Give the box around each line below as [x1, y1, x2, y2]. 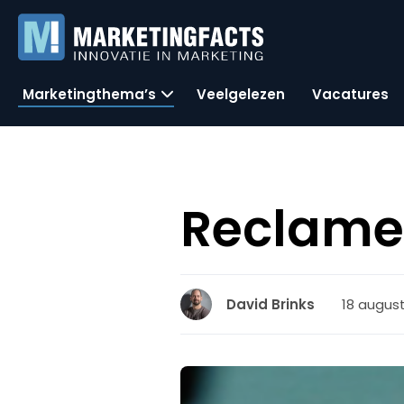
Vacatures [312, 84, 389, 104]
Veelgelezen [197, 84, 285, 104]
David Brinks [226, 295, 316, 314]
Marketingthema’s [23, 84, 156, 104]
